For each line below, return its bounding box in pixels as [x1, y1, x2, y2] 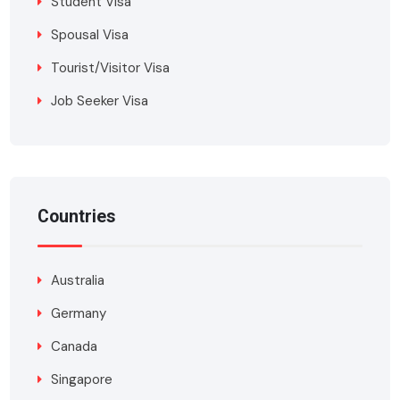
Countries [37, 206, 117, 228]
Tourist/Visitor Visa [51, 59, 171, 78]
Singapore [51, 371, 113, 389]
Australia [51, 271, 105, 290]
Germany [51, 304, 107, 323]
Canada [51, 337, 98, 356]
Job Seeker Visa [51, 92, 149, 111]
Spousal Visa [51, 26, 129, 45]
